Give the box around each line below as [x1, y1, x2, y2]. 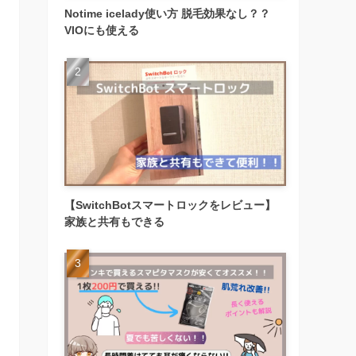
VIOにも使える [64, 24, 139, 37]
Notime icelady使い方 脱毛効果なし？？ [64, 7, 270, 21]
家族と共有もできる [64, 215, 164, 229]
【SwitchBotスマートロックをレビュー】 [64, 199, 276, 212]
